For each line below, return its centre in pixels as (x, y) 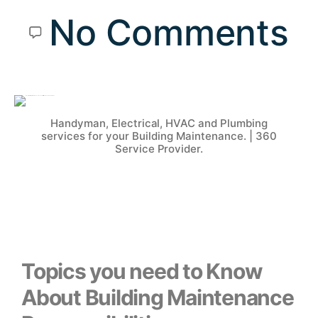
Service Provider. (159, 148)
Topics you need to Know (142, 271)
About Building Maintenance (158, 297)
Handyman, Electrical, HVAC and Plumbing (159, 123)
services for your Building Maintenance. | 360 (159, 136)
